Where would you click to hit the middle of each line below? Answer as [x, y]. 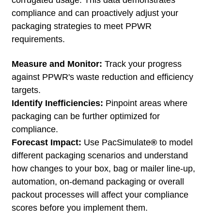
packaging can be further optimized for [86, 116]
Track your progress [142, 64]
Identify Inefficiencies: [57, 103]
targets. [26, 90]
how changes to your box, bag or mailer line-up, [103, 169]
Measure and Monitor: [57, 64]
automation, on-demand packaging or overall [98, 182]
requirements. [39, 39]
